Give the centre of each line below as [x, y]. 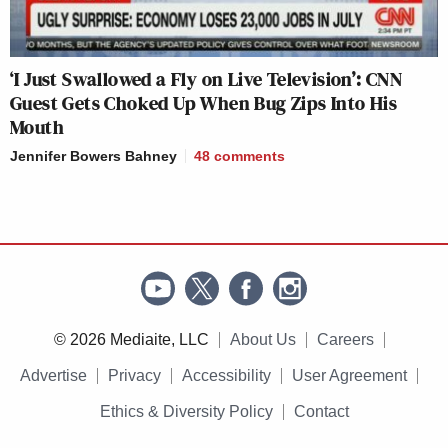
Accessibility [226, 375]
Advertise [53, 375]
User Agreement [349, 375]
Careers [345, 339]
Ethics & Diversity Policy [186, 411]
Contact [321, 411]
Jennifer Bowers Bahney [93, 155]
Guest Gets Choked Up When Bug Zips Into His [204, 102]
